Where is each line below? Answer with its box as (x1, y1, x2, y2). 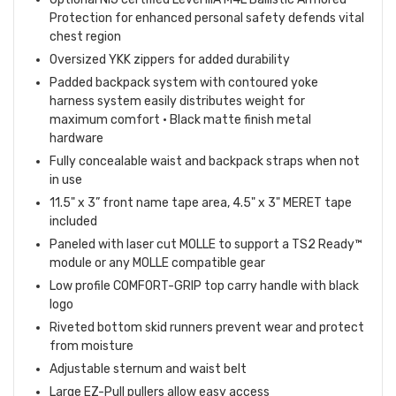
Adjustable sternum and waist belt (49, 362, 247, 377)
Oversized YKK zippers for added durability (49, 52, 290, 68)
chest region (49, 29, 121, 45)
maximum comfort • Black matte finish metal (49, 112, 311, 128)
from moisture (49, 339, 133, 354)
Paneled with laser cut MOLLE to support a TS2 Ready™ (49, 237, 362, 253)
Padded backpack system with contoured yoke (49, 75, 318, 91)
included (49, 214, 97, 230)
